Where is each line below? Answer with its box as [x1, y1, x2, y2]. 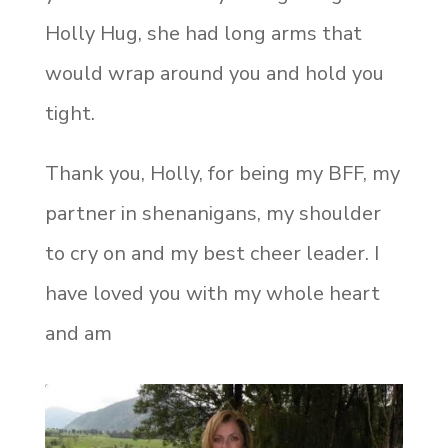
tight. [44, 99, 95, 127]
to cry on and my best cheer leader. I [44, 239, 379, 267]
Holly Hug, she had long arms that [44, 19, 362, 47]
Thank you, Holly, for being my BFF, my [44, 159, 400, 187]
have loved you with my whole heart [44, 279, 380, 307]
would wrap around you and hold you [44, 59, 384, 87]
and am [44, 319, 112, 347]
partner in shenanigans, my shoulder [44, 199, 381, 227]
